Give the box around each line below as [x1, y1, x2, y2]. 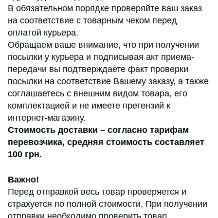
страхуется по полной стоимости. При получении [8, 199, 207, 209]
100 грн [8, 149, 39, 159]
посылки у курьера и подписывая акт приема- [8, 52, 194, 62]
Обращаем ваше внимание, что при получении [8, 39, 199, 50]
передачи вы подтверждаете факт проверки [8, 64, 188, 74]
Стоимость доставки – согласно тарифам [8, 125, 189, 135]
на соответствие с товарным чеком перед [8, 15, 177, 25]
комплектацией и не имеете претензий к [8, 100, 170, 110]
